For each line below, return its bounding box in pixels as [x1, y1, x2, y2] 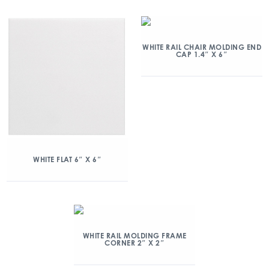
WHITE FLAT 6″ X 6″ [33, 155, 101, 165]
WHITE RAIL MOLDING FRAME [82, 231, 187, 241]
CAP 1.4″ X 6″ [175, 50, 228, 59]
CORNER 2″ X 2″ [104, 238, 165, 248]
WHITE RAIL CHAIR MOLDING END [142, 43, 261, 52]
